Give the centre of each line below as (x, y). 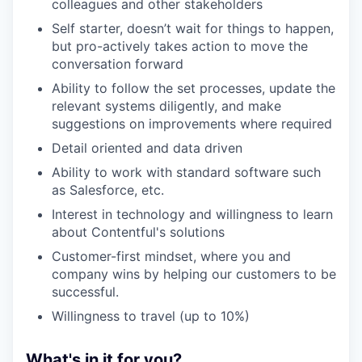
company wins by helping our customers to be (194, 274)
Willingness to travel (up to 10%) (151, 316)
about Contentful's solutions (138, 232)
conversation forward (118, 63)
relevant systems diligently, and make (166, 105)
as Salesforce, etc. (108, 189)
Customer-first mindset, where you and (171, 256)
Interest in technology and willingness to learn (192, 214)
